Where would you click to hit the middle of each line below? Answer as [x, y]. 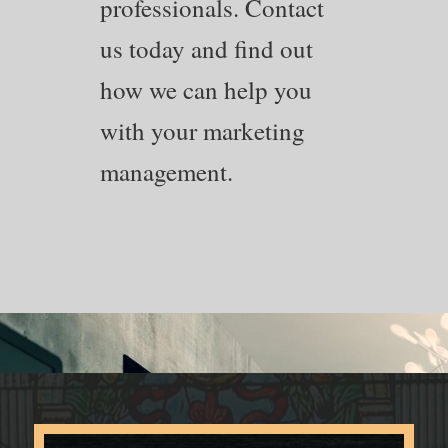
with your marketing [202, 130]
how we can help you [206, 89]
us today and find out [206, 48]
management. [166, 171]
